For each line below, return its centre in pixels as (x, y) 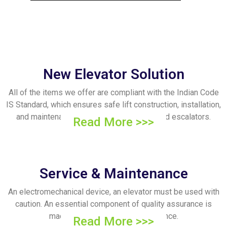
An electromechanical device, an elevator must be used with (113, 192)
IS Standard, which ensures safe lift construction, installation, (113, 104)
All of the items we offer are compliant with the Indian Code (113, 92)
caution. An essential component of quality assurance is (113, 204)
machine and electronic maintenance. (113, 216)
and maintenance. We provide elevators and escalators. (113, 117)
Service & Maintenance (113, 173)
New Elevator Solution (113, 74)
